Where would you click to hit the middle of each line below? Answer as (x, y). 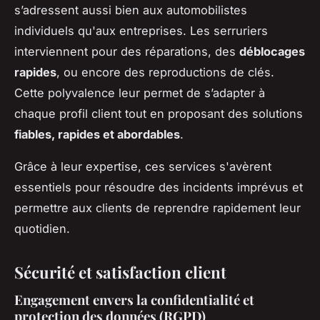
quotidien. (42, 228)
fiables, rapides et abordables (97, 134)
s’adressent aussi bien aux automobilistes (131, 10)
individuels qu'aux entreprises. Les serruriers (141, 30)
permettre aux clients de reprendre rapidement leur (157, 207)
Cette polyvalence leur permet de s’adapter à (140, 92)
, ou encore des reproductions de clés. (165, 72)
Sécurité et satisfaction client (120, 272)
